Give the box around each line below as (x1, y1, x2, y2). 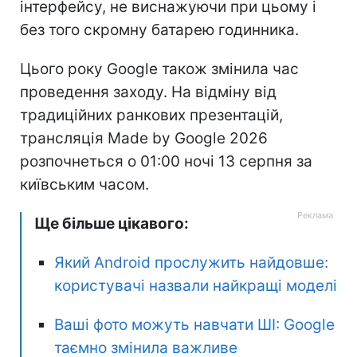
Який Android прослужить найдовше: (54, 253, 328, 272)
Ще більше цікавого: (34, 214, 189, 233)
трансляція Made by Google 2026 (20, 128, 268, 147)
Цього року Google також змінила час (20, 59, 299, 78)
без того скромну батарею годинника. (20, 20, 299, 39)
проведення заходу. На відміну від (20, 82, 277, 101)
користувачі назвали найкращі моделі (54, 276, 337, 295)
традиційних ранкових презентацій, (20, 105, 283, 124)
